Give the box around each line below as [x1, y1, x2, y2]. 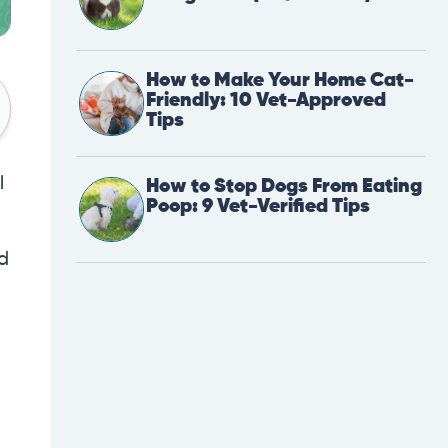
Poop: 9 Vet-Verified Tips [146, 196, 370, 218]
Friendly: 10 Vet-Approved [146, 90, 386, 112]
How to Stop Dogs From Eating [146, 176, 422, 198]
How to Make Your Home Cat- [146, 70, 414, 92]
